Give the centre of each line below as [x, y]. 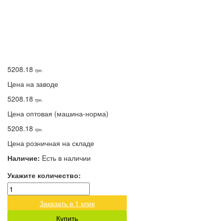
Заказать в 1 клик [67, 203]
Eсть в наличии [66, 158]
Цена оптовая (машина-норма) [58, 113]
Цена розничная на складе [51, 143]
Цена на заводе [33, 84]
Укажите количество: [44, 175]
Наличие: [24, 158]
